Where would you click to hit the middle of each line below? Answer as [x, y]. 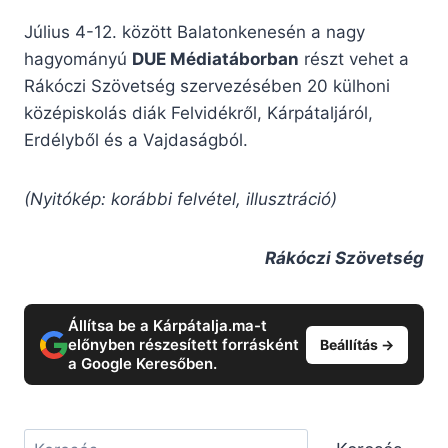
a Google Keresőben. [142, 364]
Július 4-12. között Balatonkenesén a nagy [194, 32]
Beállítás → [357, 344]
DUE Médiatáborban [215, 59]
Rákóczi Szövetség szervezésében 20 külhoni [207, 86]
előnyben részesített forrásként [183, 345]
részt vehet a [354, 59]
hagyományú [78, 59]
